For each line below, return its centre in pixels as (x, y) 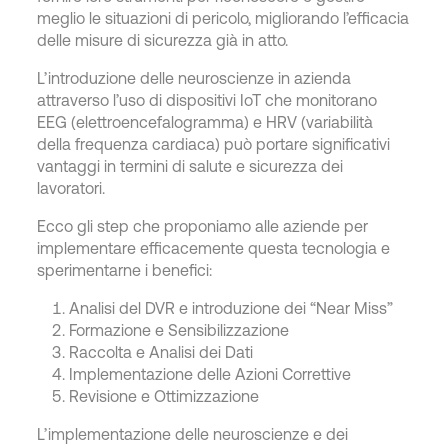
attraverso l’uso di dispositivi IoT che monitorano (207, 99)
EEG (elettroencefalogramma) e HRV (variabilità (205, 121)
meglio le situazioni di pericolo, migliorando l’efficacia (223, 17)
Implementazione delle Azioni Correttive (210, 373)
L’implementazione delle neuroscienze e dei (193, 433)
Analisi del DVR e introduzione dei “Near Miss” (231, 307)
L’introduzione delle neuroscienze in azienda (194, 77)
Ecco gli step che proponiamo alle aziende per (203, 225)
